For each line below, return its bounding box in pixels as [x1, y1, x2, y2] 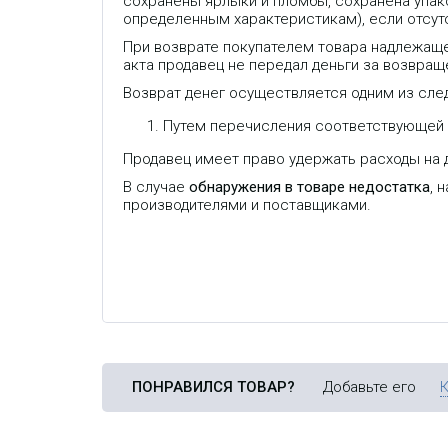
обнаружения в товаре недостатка [189, 177, 430, 196]
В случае [123, 177, 189, 196]
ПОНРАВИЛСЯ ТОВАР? [132, 377, 295, 396]
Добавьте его [295, 377, 420, 396]
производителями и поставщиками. [123, 195, 371, 214]
